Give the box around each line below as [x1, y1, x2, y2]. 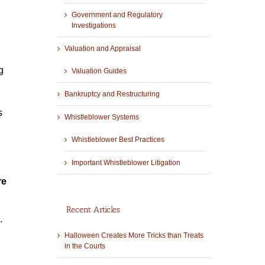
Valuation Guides [71, 67, 127, 76]
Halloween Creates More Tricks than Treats [64, 231, 203, 240]
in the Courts [64, 241, 105, 250]
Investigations [71, 21, 116, 30]
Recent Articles [66, 205, 120, 215]
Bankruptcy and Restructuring [64, 90, 160, 99]
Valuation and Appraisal [64, 44, 141, 53]
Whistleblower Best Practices [71, 135, 164, 144]
